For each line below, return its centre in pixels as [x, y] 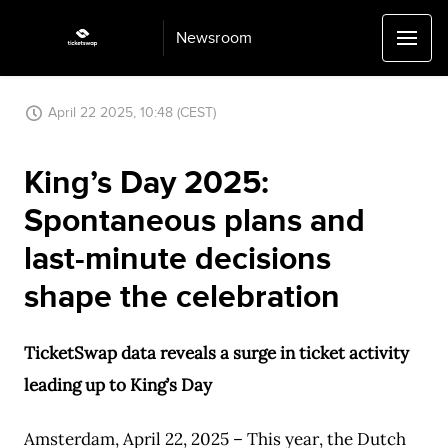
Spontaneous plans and [194, 221]
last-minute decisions [177, 259]
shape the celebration [182, 297]
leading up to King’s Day [118, 385]
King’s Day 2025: [146, 183]
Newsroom [214, 38]
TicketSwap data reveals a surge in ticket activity [216, 353]
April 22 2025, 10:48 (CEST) [132, 112]
